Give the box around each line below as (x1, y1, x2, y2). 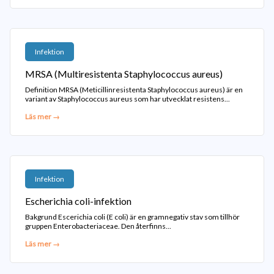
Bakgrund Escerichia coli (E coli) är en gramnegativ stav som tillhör (25, 212, 240, 221)
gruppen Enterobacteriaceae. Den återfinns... (25, 221, 171, 231)
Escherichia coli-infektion (25, 195, 131, 207)
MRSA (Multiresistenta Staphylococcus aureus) (25, 68, 223, 80)
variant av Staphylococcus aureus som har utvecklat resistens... (25, 94, 230, 103)
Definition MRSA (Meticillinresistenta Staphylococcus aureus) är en (25, 85, 243, 94)
